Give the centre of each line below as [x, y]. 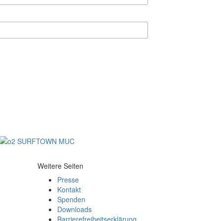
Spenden [71, 199]
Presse [68, 180]
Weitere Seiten [60, 166]
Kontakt [69, 189]
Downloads [74, 209]
